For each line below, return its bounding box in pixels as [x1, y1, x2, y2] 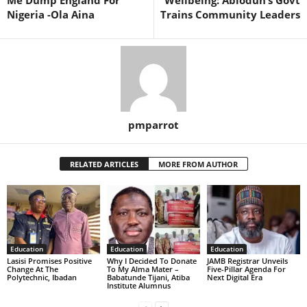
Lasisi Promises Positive [7, 256, 92, 267]
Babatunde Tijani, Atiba [106, 272, 190, 283]
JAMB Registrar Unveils [206, 256, 288, 267]
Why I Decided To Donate [106, 256, 197, 267]
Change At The [7, 264, 58, 275]
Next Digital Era [206, 272, 262, 283]
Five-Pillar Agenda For [206, 264, 286, 275]
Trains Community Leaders [160, 7, 300, 21]
